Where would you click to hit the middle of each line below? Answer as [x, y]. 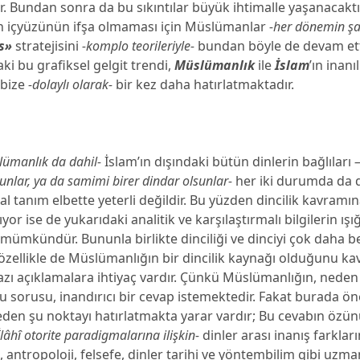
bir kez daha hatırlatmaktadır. [204, 84]
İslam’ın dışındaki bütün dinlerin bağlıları [228, 162]
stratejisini [47, 46]
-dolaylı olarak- [71, 84]
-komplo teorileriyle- [139, 46]
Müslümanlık [215, 65]
